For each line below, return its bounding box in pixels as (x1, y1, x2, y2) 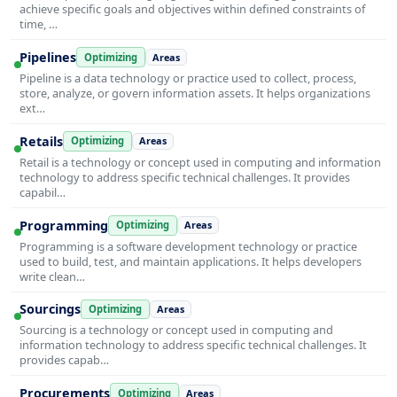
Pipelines (19, 49, 76, 66)
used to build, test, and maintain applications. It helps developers (19, 253, 362, 269)
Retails (19, 132, 63, 150)
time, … (19, 16, 58, 33)
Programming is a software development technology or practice (19, 237, 357, 254)
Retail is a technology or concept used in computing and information (19, 153, 381, 170)
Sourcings (19, 300, 81, 318)
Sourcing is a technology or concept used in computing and (19, 322, 333, 339)
